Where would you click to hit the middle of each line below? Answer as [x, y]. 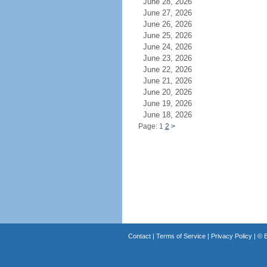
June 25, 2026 [174, 35]
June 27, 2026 [174, 13]
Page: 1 [151, 126]
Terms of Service [181, 236]
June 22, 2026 [174, 69]
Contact [139, 236]
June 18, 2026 [174, 115]
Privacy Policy [231, 236]
